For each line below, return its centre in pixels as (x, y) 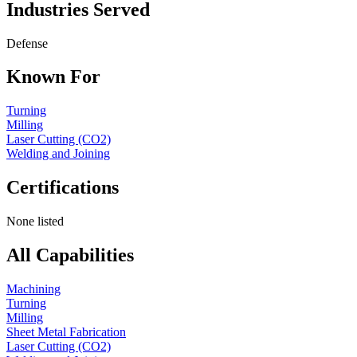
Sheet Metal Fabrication (66, 331)
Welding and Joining (58, 154)
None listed (35, 222)
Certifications (63, 188)
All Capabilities (70, 255)
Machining (33, 288)
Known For (53, 77)
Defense (27, 43)
